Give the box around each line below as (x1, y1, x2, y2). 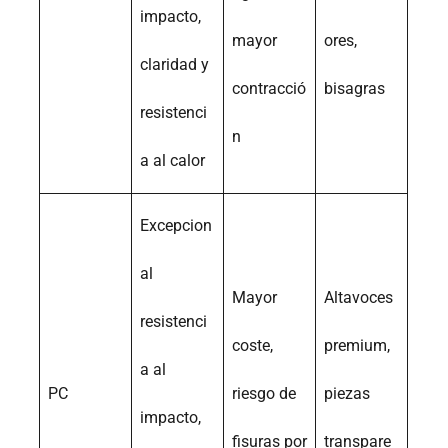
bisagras (324, 79, 386, 99)
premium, (324, 336, 391, 356)
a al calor (140, 151, 206, 171)
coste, (232, 336, 274, 356)
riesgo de (232, 384, 297, 404)
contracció (232, 79, 307, 99)
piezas (324, 384, 371, 404)
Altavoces (324, 288, 394, 308)
